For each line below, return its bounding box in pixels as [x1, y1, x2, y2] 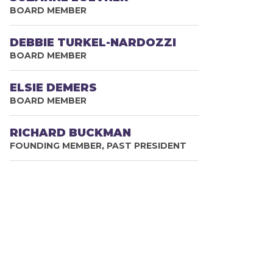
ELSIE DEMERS [10, 81, 97, 94]
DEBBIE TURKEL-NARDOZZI [10, 36, 177, 49]
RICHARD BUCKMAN [10, 126, 132, 140]
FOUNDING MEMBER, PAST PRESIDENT [10, 140, 187, 151]
